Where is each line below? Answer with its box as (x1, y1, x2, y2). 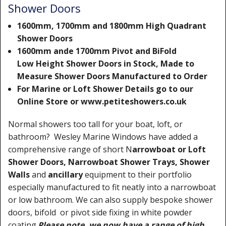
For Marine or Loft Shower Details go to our (17, 83, 193, 94)
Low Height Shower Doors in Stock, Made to (17, 58, 194, 69)
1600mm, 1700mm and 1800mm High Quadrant (17, 20, 206, 31)
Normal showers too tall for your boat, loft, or (8, 119, 183, 130)
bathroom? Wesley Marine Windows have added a (8, 131, 198, 142)
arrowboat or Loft (132, 144, 206, 155)
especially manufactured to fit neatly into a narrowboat (8, 182, 216, 193)
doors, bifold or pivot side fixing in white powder (8, 207, 192, 218)
